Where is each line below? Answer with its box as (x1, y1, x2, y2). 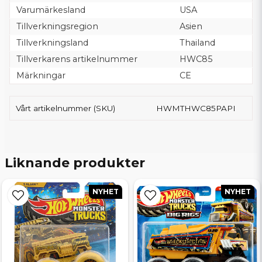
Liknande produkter (5, 154, 145, 171)
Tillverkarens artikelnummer (16, 53, 137, 64)
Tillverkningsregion (16, 20, 98, 32)
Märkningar (16, 70, 65, 81)
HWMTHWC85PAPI (156, 103, 236, 113)
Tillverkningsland (16, 37, 88, 48)
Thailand (179, 37, 215, 48)
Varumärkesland (16, 4, 85, 15)
